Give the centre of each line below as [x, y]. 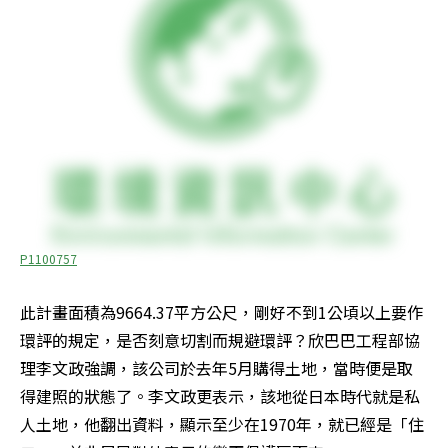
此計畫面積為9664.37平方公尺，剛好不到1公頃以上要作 [221, 312]
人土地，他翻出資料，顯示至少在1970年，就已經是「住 [222, 424]
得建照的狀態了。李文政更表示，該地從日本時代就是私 [220, 396]
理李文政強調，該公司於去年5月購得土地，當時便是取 [216, 368]
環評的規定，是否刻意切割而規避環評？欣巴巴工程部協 [220, 340]
